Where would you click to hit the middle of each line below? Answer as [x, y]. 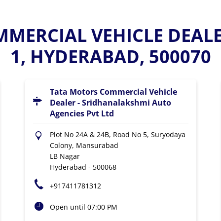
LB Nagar [65, 156]
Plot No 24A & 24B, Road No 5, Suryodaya [117, 134]
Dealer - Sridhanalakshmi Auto [110, 103]
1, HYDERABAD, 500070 [110, 56]
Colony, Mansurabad [84, 145]
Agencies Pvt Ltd [82, 113]
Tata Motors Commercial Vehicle [113, 92]
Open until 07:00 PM [83, 207]
